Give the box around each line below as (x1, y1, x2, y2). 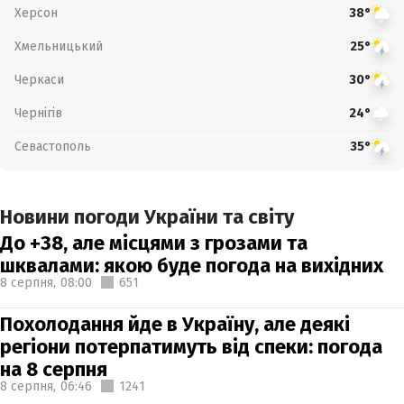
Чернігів (14, 105, 62, 121)
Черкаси (14, 71, 64, 87)
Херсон (14, 5, 58, 21)
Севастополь (14, 138, 91, 154)
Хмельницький (14, 38, 103, 54)
